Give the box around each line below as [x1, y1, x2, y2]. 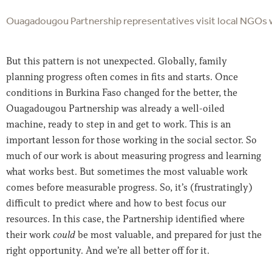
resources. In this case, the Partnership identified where [6, 212, 245, 225]
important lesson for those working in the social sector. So [6, 133, 257, 146]
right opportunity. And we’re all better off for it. [6, 243, 209, 257]
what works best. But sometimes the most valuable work [6, 165, 248, 178]
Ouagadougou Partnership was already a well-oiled [6, 101, 225, 115]
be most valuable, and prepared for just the [75, 228, 262, 241]
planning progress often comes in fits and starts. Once [6, 70, 238, 83]
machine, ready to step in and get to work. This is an [6, 117, 231, 131]
